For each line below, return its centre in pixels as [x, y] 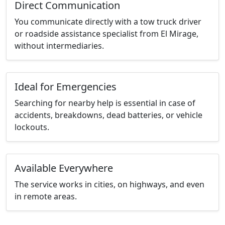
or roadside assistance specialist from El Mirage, [106, 34]
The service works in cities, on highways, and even [109, 185]
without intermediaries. [59, 46]
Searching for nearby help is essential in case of [105, 103]
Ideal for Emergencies [66, 87]
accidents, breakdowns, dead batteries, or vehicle [108, 115]
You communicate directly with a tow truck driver [108, 22]
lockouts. [32, 127]
